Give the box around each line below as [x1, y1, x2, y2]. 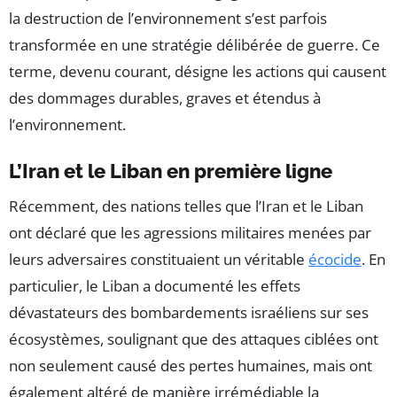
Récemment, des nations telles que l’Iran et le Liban [9, 196, 363, 217]
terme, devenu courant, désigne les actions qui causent [9, 61, 386, 82]
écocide [308, 249, 362, 270]
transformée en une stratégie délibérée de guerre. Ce [9, 35, 380, 56]
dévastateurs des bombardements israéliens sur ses [9, 302, 369, 323]
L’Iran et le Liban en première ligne [9, 160, 332, 183]
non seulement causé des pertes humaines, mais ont [9, 355, 372, 377]
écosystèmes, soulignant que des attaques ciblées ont [9, 329, 378, 350]
